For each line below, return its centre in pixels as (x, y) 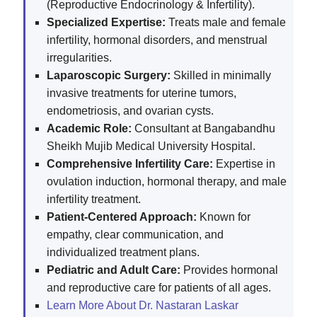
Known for (224, 217)
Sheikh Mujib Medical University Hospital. (151, 146)
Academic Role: (89, 129)
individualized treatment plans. (123, 253)
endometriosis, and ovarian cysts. (130, 111)
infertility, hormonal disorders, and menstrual (157, 40)
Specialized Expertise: (106, 23)
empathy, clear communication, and (135, 235)
